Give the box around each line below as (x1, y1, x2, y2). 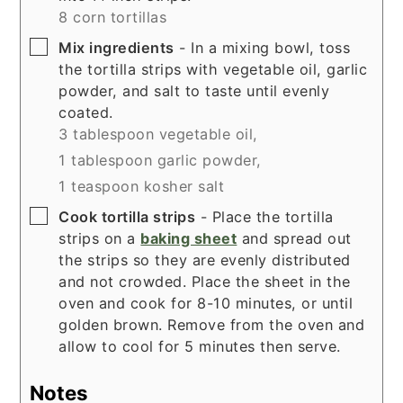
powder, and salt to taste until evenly (58, 81, 330, 100)
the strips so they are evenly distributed (58, 250, 351, 269)
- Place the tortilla (195, 207, 334, 226)
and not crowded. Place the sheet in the (58, 272, 351, 291)
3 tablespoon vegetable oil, (58, 124, 258, 143)
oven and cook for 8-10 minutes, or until (58, 293, 354, 312)
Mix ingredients (58, 38, 175, 57)
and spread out (237, 228, 352, 247)
